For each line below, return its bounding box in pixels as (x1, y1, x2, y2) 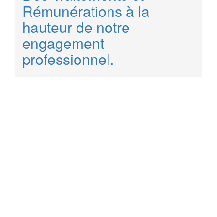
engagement (22, 32, 104, 53)
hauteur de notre (22, 16, 130, 37)
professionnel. (22, 48, 114, 69)
